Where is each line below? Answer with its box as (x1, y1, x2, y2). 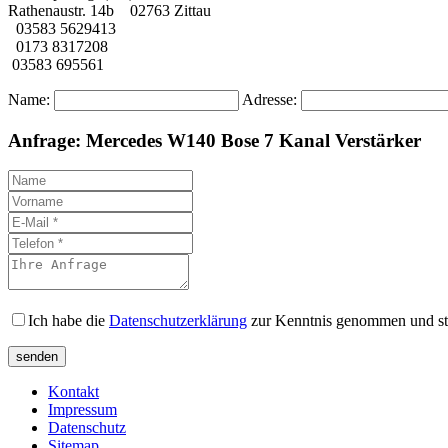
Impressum (48, 401, 117, 419)
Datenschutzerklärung (109, 312, 247, 330)
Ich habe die (28, 312, 109, 330)
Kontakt (48, 383, 99, 401)
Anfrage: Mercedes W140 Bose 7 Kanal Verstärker (8, 129, 421, 151)
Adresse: (242, 90, 301, 108)
